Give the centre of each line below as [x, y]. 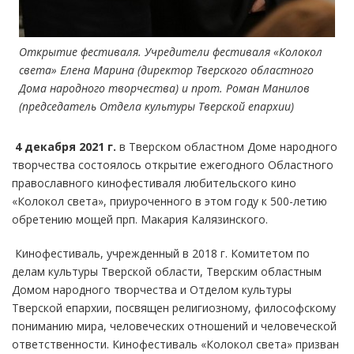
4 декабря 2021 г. [66, 146]
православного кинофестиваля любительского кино [154, 183]
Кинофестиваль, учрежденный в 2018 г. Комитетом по [161, 253]
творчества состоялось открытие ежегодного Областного [173, 164]
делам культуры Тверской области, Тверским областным [167, 271]
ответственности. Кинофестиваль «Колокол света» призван [175, 344]
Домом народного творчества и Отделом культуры [152, 289]
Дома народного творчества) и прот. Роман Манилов [164, 88]
